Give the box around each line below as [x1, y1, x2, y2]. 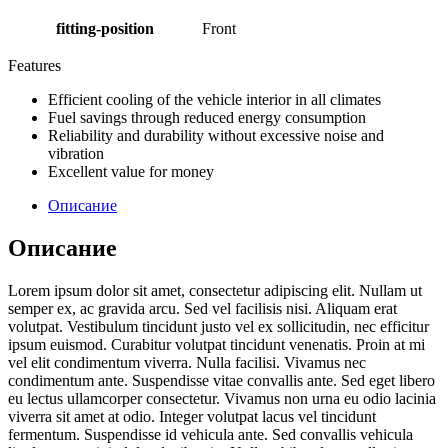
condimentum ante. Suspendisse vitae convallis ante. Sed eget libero [8, 371, 435, 389]
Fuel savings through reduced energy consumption [48, 108, 366, 126]
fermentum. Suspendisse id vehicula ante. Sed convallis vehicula [8, 425, 413, 443]
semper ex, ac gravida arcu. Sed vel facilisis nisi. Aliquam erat [8, 299, 397, 317]
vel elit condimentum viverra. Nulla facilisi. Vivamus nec [8, 353, 366, 371]
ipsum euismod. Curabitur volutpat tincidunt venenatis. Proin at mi [8, 335, 425, 353]
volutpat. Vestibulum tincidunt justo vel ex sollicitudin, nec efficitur [8, 317, 429, 335]
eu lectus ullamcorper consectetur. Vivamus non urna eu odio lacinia [8, 389, 436, 407]
